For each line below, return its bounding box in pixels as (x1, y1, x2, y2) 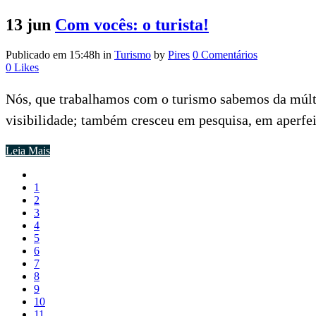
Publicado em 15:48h (6, 49, 100, 61)
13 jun (6, 16, 51, 35)
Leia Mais (6, 145, 50, 157)
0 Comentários (193, 49, 257, 61)
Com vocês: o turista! (55, 16, 209, 35)
